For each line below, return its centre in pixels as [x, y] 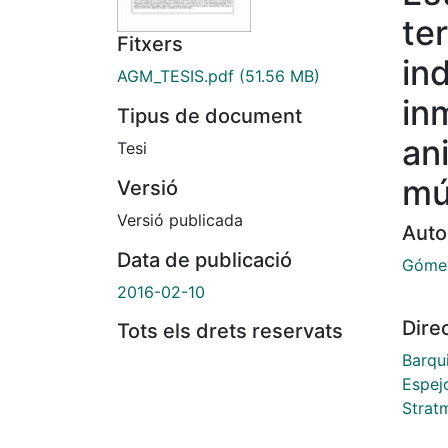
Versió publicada [180, 220]
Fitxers [150, 44]
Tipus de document [209, 116]
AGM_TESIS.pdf [175, 76]
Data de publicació [204, 260]
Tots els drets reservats [230, 331]
